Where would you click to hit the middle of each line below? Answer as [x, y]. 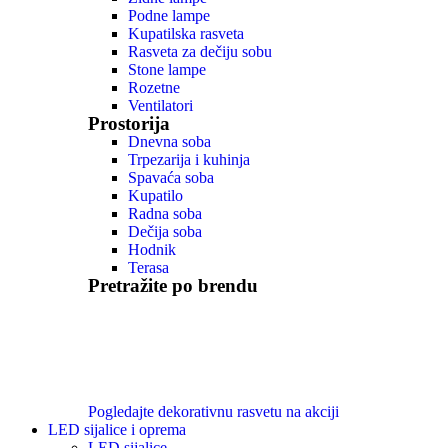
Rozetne [154, 88]
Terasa [148, 268]
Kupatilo [155, 196]
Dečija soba [165, 232]
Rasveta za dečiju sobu [200, 52]
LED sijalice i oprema [117, 430]
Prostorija [129, 124]
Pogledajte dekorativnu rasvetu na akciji [213, 412]
